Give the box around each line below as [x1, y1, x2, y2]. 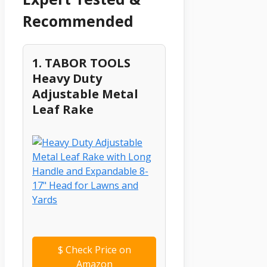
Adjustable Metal [32, 86, 138, 103]
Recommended [23, 10, 133, 31]
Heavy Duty [32, 70, 102, 87]
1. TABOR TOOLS [32, 55, 131, 72]
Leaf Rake [32, 101, 94, 118]
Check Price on [63, 243, 131, 257]
